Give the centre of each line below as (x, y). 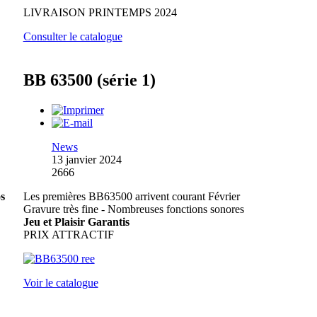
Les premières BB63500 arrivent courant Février (131, 197)
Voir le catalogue (60, 283)
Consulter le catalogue (73, 36)
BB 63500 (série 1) (89, 80)
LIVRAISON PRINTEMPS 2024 (100, 12)
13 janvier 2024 (86, 160)
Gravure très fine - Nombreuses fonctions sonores (133, 209)
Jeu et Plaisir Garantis (76, 222)
